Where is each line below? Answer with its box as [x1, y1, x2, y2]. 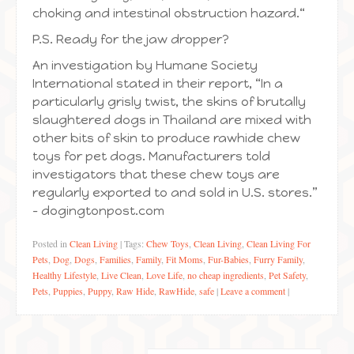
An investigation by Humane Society [32, 58, 258, 73]
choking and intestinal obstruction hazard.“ [32, 6, 305, 21]
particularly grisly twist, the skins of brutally [32, 94, 306, 109]
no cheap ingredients [187, 269, 264, 281]
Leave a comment [220, 284, 285, 297]
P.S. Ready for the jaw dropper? [32, 32, 229, 47]
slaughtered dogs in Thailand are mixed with [32, 112, 311, 127]
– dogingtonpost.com [32, 203, 164, 218]
